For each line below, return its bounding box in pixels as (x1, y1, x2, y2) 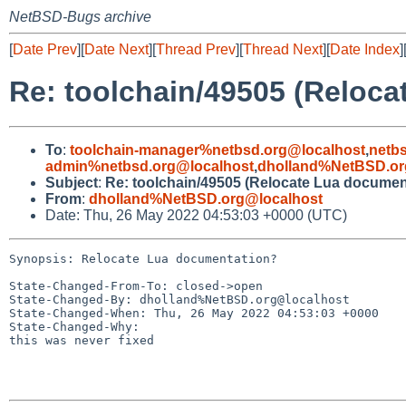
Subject (45, 174, 98, 190)
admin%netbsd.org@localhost (45, 158, 254, 174)
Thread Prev (156, 42, 236, 57)
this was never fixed (9, 333, 154, 347)
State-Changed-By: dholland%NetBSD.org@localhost (9, 292, 350, 306)
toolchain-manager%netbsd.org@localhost (70, 141, 365, 158)
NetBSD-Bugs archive (9, 9, 151, 24)
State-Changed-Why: (9, 319, 140, 333)
